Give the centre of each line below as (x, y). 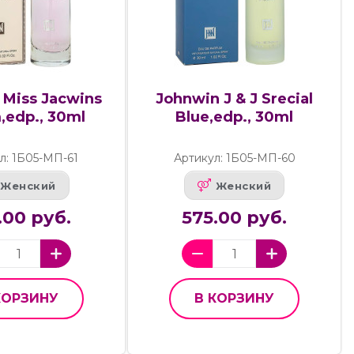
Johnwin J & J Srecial (235, 99)
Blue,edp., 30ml (235, 117)
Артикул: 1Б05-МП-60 (234, 158)
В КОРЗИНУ (235, 299)
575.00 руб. (235, 218)
